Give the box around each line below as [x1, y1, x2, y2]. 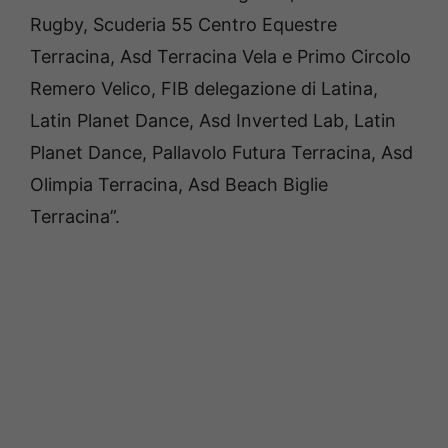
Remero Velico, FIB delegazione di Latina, [30, 78, 378, 100]
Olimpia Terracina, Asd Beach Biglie [30, 174, 328, 196]
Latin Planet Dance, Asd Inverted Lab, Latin [30, 110, 396, 132]
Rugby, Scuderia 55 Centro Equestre [30, 14, 337, 36]
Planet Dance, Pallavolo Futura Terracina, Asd [30, 142, 413, 164]
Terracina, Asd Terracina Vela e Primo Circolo [30, 46, 411, 68]
